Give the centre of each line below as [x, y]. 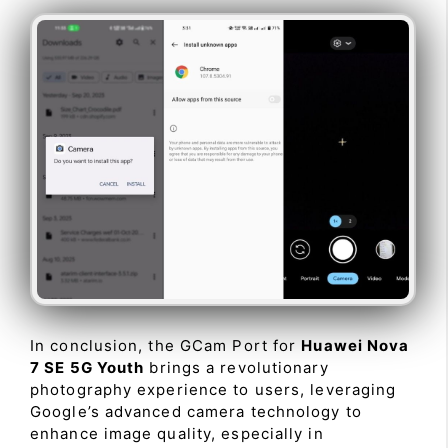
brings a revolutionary [236, 367]
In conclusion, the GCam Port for [166, 345]
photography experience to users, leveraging [213, 389]
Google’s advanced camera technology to [196, 411]
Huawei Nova [355, 345]
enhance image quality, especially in [177, 433]
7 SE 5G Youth [87, 367]
